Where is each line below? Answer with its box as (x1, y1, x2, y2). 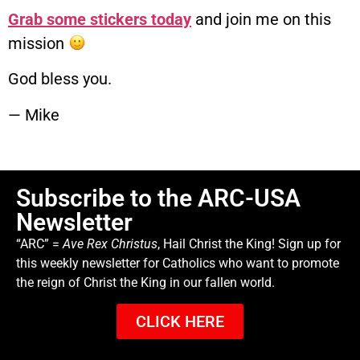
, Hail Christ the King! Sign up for (157, 235, 341, 252)
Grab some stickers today (8, 9, 191, 29)
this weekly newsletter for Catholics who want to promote (16, 255, 339, 271)
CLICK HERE (136, 312, 224, 332)
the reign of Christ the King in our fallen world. (16, 274, 275, 290)
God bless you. (8, 69, 112, 89)
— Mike (8, 104, 59, 125)
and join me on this (191, 9, 331, 29)
